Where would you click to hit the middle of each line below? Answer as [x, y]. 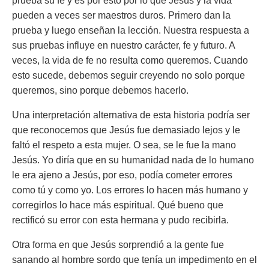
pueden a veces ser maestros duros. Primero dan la [121, 15]
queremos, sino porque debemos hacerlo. [100, 90]
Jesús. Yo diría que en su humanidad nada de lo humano [133, 160]
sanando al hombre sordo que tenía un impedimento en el [134, 260]
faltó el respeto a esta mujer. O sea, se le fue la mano [124, 145]
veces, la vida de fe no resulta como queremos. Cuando [130, 60]
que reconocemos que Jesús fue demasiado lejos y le [126, 130]
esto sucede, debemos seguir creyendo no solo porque [128, 75]
